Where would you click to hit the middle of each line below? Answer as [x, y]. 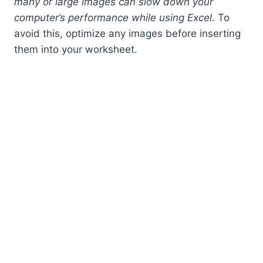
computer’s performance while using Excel [113, 17]
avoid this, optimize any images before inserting [127, 33]
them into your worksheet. [76, 49]
